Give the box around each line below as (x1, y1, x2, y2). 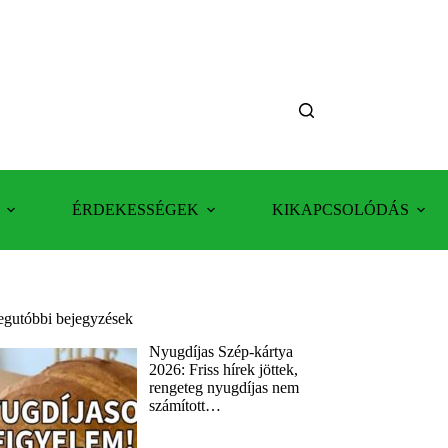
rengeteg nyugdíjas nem (149, 378, 300, 396)
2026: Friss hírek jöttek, (149, 360, 299, 378)
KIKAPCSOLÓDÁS (272, 201, 409, 218)
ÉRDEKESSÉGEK (72, 201, 199, 218)
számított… (149, 396, 222, 414)
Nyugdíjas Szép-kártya (149, 342, 294, 360)
